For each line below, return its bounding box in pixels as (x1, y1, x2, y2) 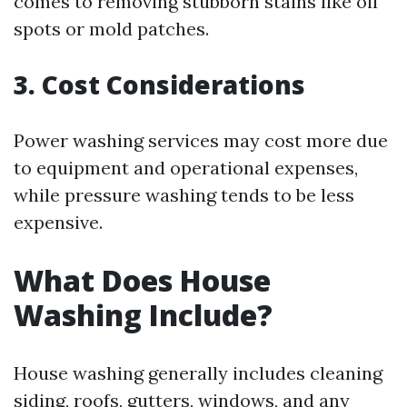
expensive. (14, 211, 103, 233)
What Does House (14, 261, 271, 300)
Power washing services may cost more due (14, 129, 388, 152)
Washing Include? (14, 295, 273, 334)
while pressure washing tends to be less (14, 184, 354, 206)
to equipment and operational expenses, (14, 156, 358, 179)
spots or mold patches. (14, 17, 209, 40)
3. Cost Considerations (14, 67, 305, 102)
